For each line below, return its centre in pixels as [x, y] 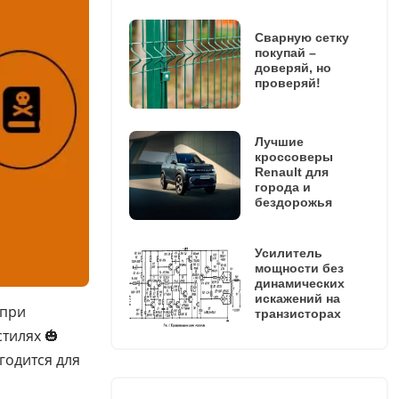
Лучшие [279, 141]
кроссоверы [293, 156]
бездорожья [293, 202]
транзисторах [297, 313]
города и [282, 187]
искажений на [297, 298]
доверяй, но [293, 68]
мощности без [299, 268]
